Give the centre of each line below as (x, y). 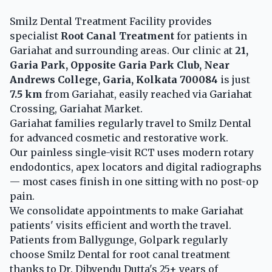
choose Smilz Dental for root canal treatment (120, 254)
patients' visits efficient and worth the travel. (121, 225)
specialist (35, 36)
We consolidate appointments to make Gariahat (127, 211)
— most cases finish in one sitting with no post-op (134, 182)
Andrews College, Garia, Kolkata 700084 (114, 80)
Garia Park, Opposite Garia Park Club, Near (120, 65)
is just (234, 80)
